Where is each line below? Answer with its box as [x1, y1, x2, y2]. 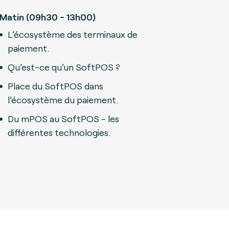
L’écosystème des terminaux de [8, 29, 138, 40]
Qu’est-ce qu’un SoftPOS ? [8, 61, 122, 73]
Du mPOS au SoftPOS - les [8, 113, 119, 124]
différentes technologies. [8, 127, 110, 138]
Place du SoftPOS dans [8, 80, 103, 91]
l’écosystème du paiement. [8, 94, 118, 105]
